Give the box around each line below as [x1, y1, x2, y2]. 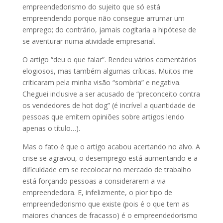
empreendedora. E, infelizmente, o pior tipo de [22, 188, 172, 197]
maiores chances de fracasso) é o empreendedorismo [22, 211, 198, 220]
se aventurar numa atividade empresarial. [22, 36, 155, 46]
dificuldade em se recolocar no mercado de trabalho [22, 165, 191, 174]
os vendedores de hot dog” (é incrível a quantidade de [22, 101, 196, 110]
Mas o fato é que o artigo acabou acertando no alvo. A [22, 142, 200, 151]
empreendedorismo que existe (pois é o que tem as [22, 199, 189, 209]
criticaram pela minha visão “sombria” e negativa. [22, 78, 181, 87]
